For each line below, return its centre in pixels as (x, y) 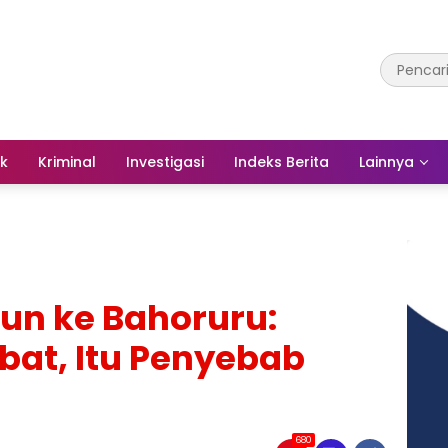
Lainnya (386, 161)
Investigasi (165, 161)
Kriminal (67, 161)
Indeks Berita (281, 161)
